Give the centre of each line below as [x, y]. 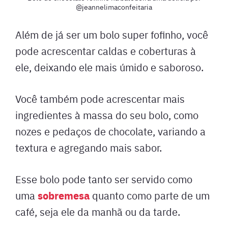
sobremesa [65, 195]
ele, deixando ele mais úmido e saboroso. [109, 67]
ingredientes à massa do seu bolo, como [107, 115]
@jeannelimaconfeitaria [114, 7]
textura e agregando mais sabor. [90, 148]
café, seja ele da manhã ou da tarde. [98, 212]
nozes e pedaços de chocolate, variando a [110, 131]
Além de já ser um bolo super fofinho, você [112, 35]
